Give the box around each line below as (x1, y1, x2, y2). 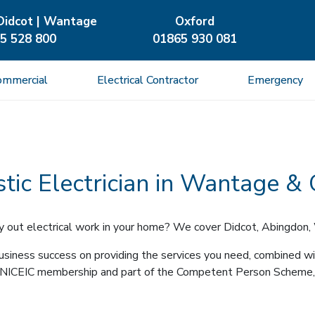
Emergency (247, 72, 303, 88)
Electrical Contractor (96, 72, 198, 88)
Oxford (174, 13, 214, 30)
